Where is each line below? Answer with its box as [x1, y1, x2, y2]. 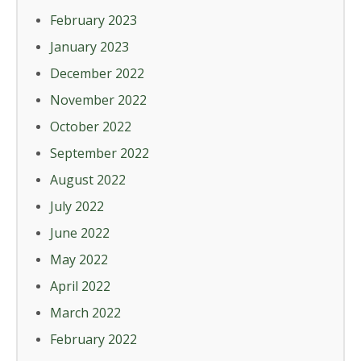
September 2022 [50, 144, 149, 163]
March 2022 [50, 304, 121, 322]
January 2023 [50, 38, 129, 56]
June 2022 [50, 224, 110, 243]
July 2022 [50, 197, 104, 216]
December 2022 [50, 64, 144, 83]
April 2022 [50, 277, 110, 296]
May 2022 [50, 251, 108, 269]
